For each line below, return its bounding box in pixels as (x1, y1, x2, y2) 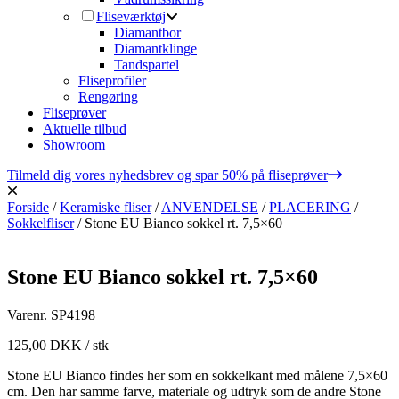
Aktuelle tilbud (43, 121, 126, 136)
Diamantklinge (114, 41, 197, 56)
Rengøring (78, 89, 138, 104)
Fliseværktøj (96, 9, 166, 24)
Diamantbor (114, 25, 181, 40)
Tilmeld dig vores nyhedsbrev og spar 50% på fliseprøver (7, 167, 328, 183)
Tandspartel (114, 57, 179, 72)
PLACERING (269, 199, 351, 215)
